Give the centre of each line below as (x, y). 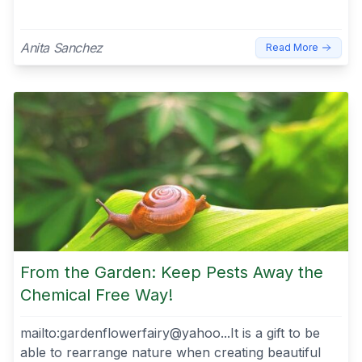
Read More (292, 47)
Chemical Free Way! (97, 295)
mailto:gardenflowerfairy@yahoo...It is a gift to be (170, 333)
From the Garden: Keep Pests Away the (172, 272)
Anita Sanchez (61, 47)
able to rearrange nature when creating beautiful (170, 352)
